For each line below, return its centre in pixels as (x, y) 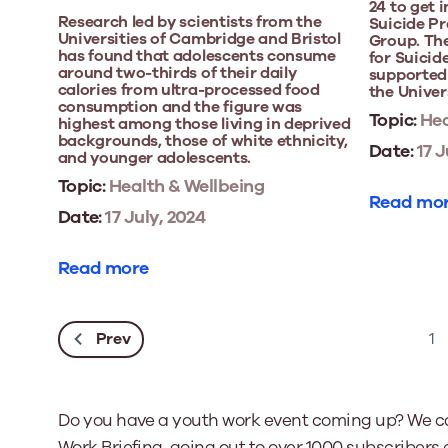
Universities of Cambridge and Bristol (199, 39)
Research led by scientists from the (189, 22)
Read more (103, 268)
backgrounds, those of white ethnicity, (202, 141)
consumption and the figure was (179, 107)
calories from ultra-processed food (188, 90)
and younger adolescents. (154, 158)
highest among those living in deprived (204, 124)
